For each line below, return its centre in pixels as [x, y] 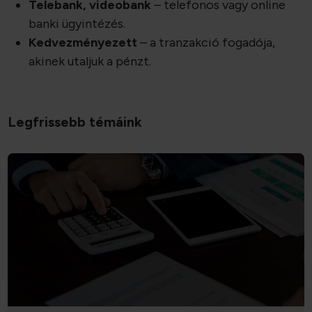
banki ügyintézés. [77, 24]
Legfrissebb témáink [75, 122]
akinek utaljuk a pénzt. [90, 62]
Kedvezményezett [83, 43]
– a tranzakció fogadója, [206, 43]
